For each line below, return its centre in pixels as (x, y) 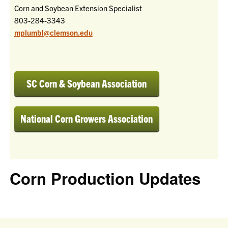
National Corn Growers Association (87, 118)
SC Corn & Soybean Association (87, 83)
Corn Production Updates (105, 178)
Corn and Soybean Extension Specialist (78, 8)
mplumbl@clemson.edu (53, 32)
